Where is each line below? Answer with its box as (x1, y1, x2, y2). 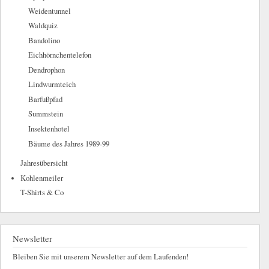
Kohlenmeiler (20, 172, 63, 183)
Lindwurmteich (28, 79, 76, 90)
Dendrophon (28, 64, 65, 75)
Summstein (28, 109, 63, 119)
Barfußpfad (28, 94, 62, 104)
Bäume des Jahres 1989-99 (28, 138, 109, 149)
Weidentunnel (28, 5, 71, 16)
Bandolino (28, 35, 60, 46)
